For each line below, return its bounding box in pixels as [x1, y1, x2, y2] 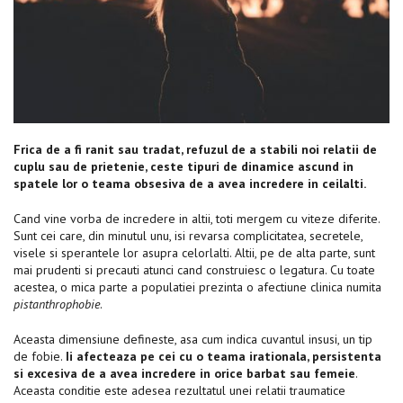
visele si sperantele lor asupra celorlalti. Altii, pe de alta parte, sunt [13, 244, 375, 261]
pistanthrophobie [13, 295, 100, 312]
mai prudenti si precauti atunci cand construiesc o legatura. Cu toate [13, 261, 375, 278]
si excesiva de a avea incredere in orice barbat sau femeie [13, 364, 355, 381]
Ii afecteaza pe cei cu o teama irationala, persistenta [66, 347, 381, 364]
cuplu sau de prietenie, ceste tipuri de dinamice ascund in [13, 157, 354, 175]
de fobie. [13, 347, 66, 364]
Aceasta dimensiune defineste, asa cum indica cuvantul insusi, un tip [13, 330, 372, 347]
